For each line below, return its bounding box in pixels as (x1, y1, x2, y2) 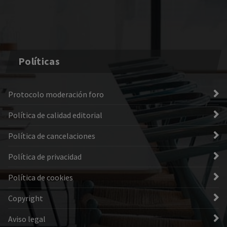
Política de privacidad (8, 152, 82, 162)
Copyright (8, 193, 43, 204)
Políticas (18, 55, 60, 68)
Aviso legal (8, 214, 46, 224)
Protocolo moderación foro (8, 89, 104, 100)
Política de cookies (8, 172, 73, 183)
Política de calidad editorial (8, 110, 102, 121)
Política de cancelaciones (8, 131, 95, 141)
